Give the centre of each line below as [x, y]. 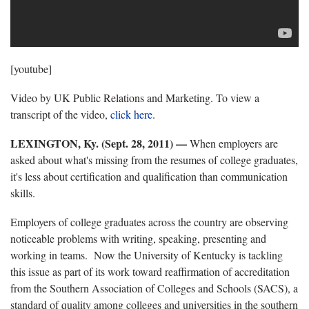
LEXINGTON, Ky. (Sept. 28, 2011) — [99, 143]
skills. [23, 193]
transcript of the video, [60, 114]
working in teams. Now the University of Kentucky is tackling [147, 255]
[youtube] [31, 69]
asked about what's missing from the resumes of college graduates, [154, 160]
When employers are [232, 143]
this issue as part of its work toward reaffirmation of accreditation [150, 272]
